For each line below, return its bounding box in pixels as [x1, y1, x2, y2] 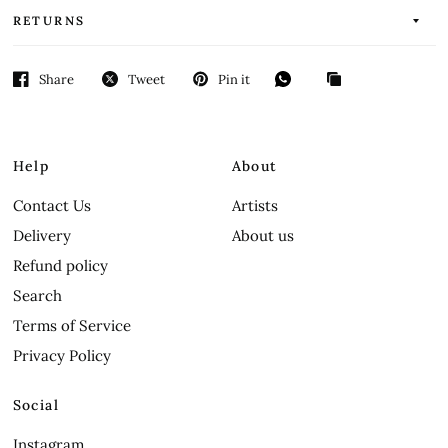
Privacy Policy [12, 346, 111, 365]
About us [231, 226, 294, 245]
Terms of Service [12, 316, 131, 335]
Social [12, 396, 59, 414]
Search [12, 286, 62, 305]
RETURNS [12, 13, 86, 28]
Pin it [217, 70, 250, 88]
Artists [231, 196, 278, 215]
